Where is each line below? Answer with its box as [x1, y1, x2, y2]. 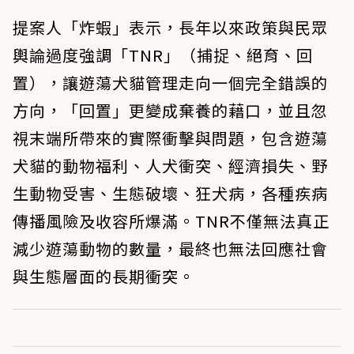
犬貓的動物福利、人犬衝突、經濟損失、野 [13, 154, 328, 177]
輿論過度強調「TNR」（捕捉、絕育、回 [13, 43, 313, 66]
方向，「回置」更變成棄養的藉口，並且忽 [13, 99, 328, 122]
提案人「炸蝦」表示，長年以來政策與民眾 [13, 16, 328, 39]
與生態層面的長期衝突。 [13, 265, 195, 288]
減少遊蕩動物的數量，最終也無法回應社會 [13, 237, 328, 260]
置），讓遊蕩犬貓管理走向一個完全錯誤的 [13, 71, 328, 94]
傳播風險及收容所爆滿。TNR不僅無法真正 [13, 209, 330, 232]
